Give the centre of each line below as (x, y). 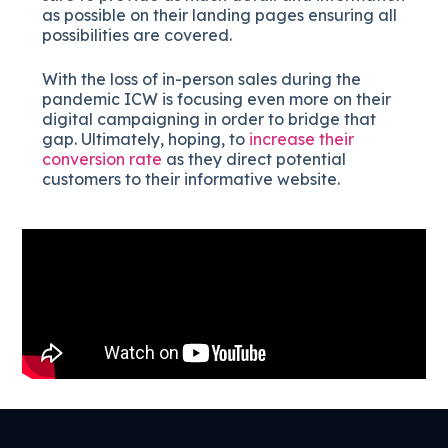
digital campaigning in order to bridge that (209, 118)
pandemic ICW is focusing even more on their (217, 98)
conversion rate (102, 158)
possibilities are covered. (137, 34)
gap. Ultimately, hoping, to (146, 138)
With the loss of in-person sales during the (202, 78)
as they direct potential (254, 158)
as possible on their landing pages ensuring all (220, 14)
